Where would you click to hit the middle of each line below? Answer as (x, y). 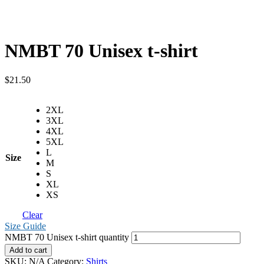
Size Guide (25, 226)
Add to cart (28, 250)
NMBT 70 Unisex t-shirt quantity (67, 237)
